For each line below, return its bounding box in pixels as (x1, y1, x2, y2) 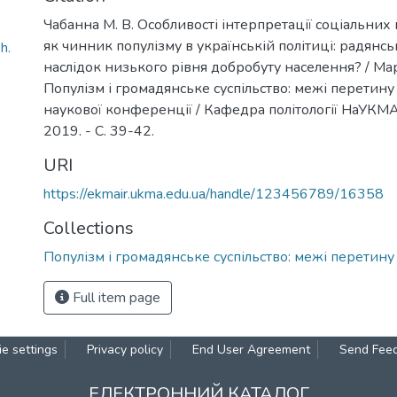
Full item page (69, 288, 160, 307)
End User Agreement (192, 341, 310, 358)
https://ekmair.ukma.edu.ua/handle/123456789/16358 (43, 184, 384, 204)
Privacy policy (87, 341, 163, 358)
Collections (43, 216, 134, 240)
